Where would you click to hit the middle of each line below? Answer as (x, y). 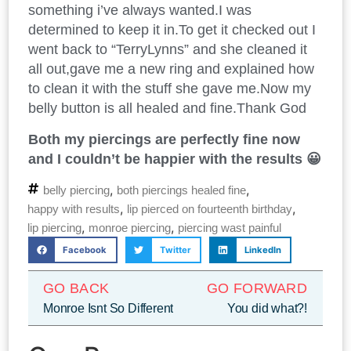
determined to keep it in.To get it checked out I (172, 30)
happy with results (74, 209)
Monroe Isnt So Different (109, 308)
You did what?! (267, 308)
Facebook (85, 250)
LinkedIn (262, 250)
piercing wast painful (230, 228)
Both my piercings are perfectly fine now (164, 139)
